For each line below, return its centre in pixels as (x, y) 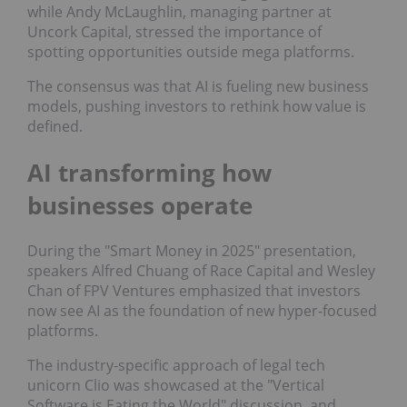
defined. (55, 126)
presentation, (310, 251)
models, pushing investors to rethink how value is (197, 106)
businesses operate (140, 205)
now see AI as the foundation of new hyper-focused (202, 311)
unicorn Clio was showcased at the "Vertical (176, 386)
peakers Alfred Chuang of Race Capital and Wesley (204, 271)
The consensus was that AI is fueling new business (198, 86)
